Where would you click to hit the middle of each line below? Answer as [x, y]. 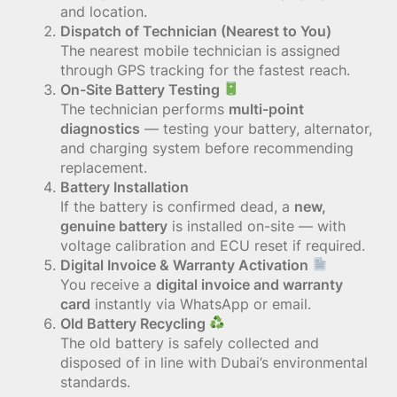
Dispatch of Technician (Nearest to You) [196, 31]
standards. [95, 381]
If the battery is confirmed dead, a [177, 206]
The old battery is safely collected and [190, 343]
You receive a [108, 284]
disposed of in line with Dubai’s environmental [214, 362]
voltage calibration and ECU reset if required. [213, 245]
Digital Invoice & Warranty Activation [186, 265]
